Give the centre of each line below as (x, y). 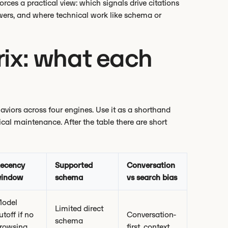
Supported (74, 165)
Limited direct (79, 208)
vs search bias (152, 177)
